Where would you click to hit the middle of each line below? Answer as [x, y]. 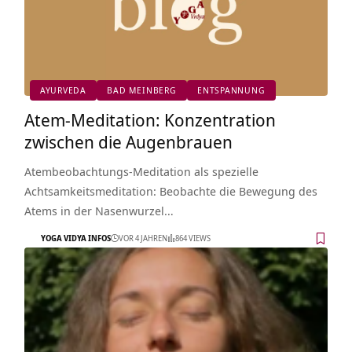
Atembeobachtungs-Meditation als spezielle [141, 171]
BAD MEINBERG [142, 90]
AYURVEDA [63, 90]
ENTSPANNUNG [231, 90]
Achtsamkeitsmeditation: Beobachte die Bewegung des [170, 191]
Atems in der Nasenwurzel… [99, 210]
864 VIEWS [192, 238]
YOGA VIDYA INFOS [75, 238]
